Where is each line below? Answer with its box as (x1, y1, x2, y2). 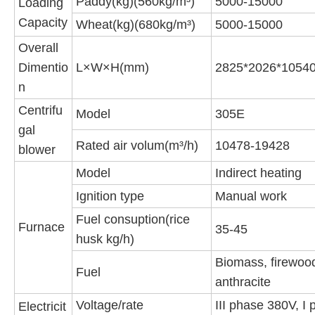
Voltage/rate (76, 298, 143, 313)
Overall (18, 41, 58, 56)
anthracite (215, 275, 271, 290)
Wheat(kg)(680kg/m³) (76, 18, 195, 32)
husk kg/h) (76, 232, 134, 247)
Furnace (18, 220, 65, 235)
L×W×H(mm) (76, 60, 149, 75)
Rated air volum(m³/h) (76, 139, 198, 153)
